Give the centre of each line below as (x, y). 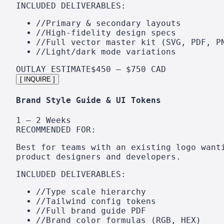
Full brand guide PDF (96, 210)
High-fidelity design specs (111, 33)
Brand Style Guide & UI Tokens (88, 100)
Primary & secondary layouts (113, 23)
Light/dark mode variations (111, 52)
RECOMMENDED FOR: (56, 129)
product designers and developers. (98, 156)
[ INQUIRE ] (37, 79)
